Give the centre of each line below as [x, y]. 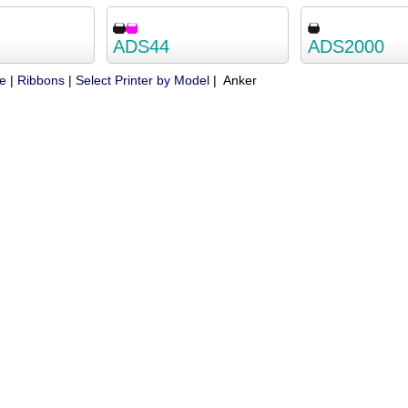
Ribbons [41, 80]
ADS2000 [346, 46]
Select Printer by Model [142, 80]
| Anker [233, 80]
